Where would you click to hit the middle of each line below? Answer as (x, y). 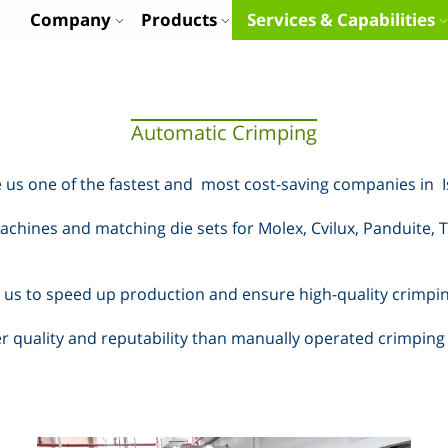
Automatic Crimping (224, 132)
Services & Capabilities (341, 19)
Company (70, 19)
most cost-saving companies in (317, 184)
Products (179, 19)
